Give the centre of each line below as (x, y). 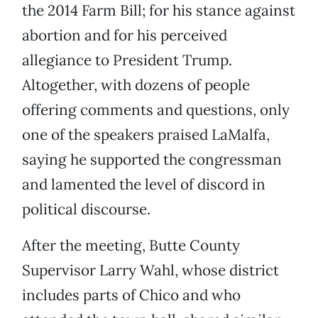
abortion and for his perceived (125, 35)
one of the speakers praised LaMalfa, (146, 135)
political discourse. (86, 209)
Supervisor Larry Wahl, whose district (150, 270)
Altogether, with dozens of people (136, 85)
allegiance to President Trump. (127, 60)
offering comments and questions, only (156, 110)
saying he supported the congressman (152, 160)
